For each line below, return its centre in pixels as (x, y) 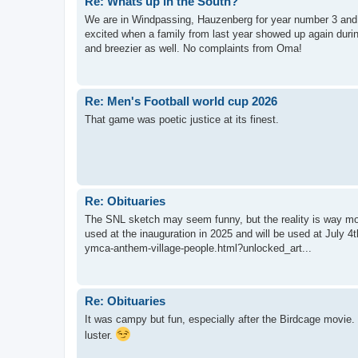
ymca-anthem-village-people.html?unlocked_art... (198, 248)
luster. (100, 335)
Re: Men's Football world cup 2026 (181, 101)
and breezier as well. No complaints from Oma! (193, 48)
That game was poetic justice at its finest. (182, 119)
